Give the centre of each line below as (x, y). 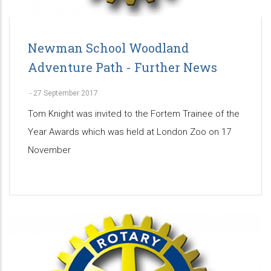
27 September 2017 (66, 93)
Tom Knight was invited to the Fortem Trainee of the (134, 113)
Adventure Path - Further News (122, 67)
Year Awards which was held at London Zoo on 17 (129, 132)
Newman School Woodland (108, 47)
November (49, 150)
